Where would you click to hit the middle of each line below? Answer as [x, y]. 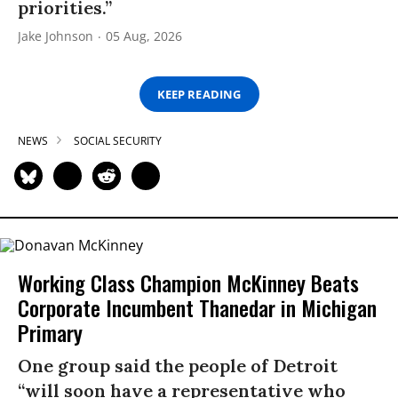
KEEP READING [199, 94]
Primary [50, 332]
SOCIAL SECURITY [118, 141]
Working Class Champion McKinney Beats [188, 282]
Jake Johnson [56, 36]
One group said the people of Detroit [178, 365]
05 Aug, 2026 [144, 36]
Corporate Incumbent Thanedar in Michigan [197, 307]
